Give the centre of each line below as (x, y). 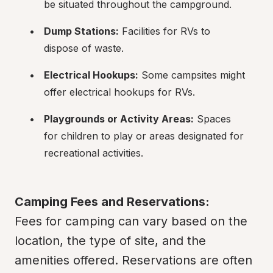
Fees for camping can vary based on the (131, 221)
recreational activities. (94, 153)
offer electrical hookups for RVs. (119, 92)
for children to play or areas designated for (144, 136)
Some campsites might (192, 75)
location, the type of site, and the (110, 241)
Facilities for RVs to (165, 31)
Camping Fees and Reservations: (112, 202)
